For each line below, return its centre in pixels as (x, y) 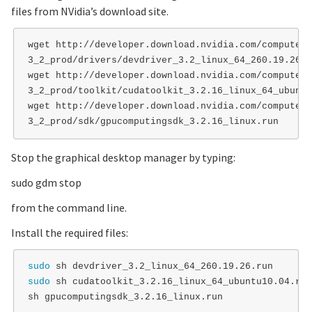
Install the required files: (70, 233)
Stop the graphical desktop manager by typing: (123, 158)
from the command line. (69, 208)
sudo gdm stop (46, 183)
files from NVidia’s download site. (90, 11)
